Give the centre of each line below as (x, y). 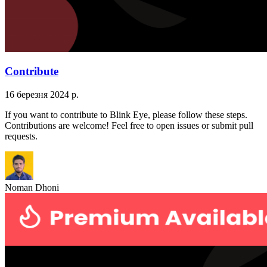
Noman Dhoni (32, 187)
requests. (21, 136)
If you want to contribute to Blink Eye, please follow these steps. (126, 114)
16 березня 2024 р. (42, 94)
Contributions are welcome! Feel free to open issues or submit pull (129, 125)
